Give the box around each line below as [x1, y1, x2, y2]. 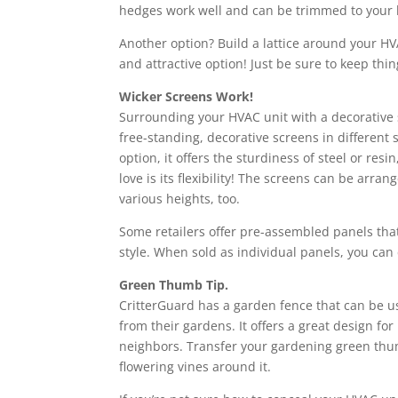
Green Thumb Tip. [119, 276, 229, 294]
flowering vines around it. [119, 358, 272, 376]
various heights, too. [119, 190, 241, 208]
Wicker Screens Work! [119, 88, 254, 106]
